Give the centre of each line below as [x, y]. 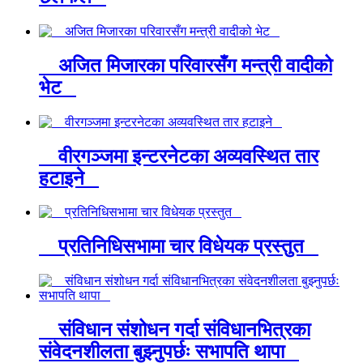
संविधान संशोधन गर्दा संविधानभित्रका [175, 330]
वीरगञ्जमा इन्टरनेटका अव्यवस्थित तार [179, 156]
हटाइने [69, 178]
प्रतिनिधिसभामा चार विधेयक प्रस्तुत [179, 247]
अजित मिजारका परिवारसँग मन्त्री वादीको [186, 65]
